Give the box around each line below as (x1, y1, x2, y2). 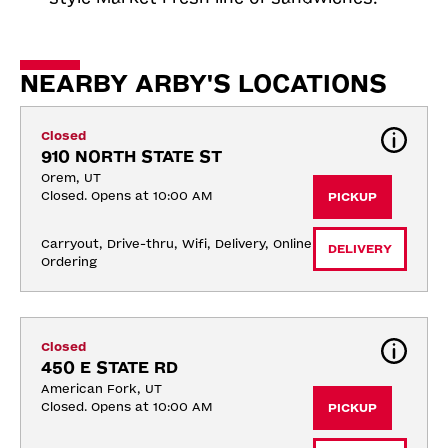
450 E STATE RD (41, 357, 178, 377)
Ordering (41, 254, 97, 269)
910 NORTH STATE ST (41, 146, 222, 166)
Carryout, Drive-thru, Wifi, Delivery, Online (41, 236, 312, 251)
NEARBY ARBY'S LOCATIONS (20, 69, 387, 98)
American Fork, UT (41, 381, 162, 396)
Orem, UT (41, 170, 101, 185)
